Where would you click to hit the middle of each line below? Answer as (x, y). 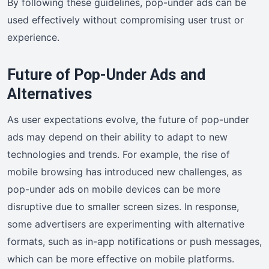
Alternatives (50, 94)
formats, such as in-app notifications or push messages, (134, 241)
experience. (33, 37)
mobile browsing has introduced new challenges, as (125, 171)
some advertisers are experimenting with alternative (126, 224)
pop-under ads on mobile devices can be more (114, 189)
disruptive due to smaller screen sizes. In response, (123, 206)
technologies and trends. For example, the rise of (119, 154)
